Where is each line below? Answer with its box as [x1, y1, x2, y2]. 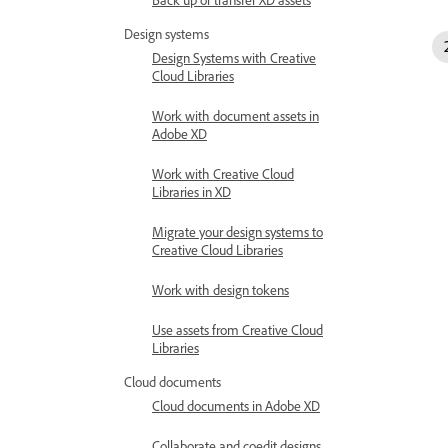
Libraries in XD [152, 183, 231, 200]
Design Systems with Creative [152, 49, 316, 66]
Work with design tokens [152, 281, 289, 298]
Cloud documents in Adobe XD [152, 397, 320, 414]
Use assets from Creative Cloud [152, 321, 323, 338]
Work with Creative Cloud [152, 165, 294, 182]
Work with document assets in [152, 107, 319, 124]
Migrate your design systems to [152, 223, 323, 240]
